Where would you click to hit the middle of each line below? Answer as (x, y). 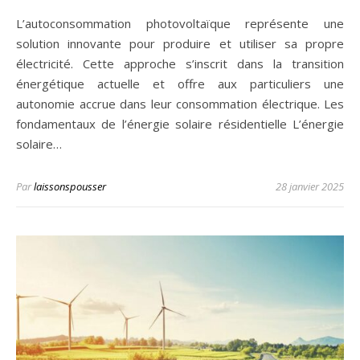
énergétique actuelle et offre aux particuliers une (180, 84)
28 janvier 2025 (310, 187)
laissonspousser (70, 187)
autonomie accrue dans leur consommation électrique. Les (180, 104)
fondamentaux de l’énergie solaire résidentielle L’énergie (180, 124)
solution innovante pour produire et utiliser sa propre (180, 44)
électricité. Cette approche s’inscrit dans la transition (180, 64)
